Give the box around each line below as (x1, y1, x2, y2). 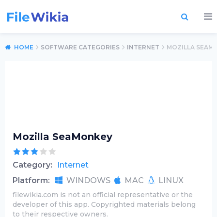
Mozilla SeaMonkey (13, 131, 112, 142)
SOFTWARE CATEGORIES (41, 44, 120, 51)
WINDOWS (66, 176, 110, 185)
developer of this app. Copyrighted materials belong (13, 200, 196, 209)
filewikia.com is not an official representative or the (13, 190, 193, 199)
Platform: (13, 176, 50, 185)
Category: (13, 160, 52, 170)
